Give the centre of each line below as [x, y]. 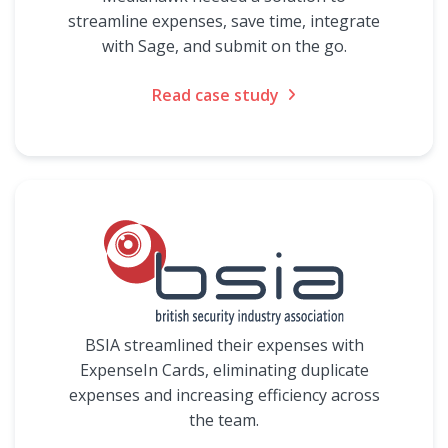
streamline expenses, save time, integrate [224, 21]
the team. [224, 420]
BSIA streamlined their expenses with [224, 345]
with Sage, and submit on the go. [224, 46]
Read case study [215, 95]
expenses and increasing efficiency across [224, 395]
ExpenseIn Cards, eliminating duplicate [224, 370]
